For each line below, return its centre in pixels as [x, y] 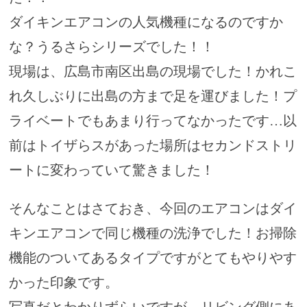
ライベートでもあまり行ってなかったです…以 [152, 121]
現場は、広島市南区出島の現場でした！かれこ [152, 72]
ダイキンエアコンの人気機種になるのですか [146, 22]
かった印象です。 [63, 283]
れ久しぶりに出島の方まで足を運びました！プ [152, 96]
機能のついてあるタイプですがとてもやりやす [152, 258]
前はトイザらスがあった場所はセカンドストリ [152, 146]
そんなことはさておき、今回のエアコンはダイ [152, 209]
